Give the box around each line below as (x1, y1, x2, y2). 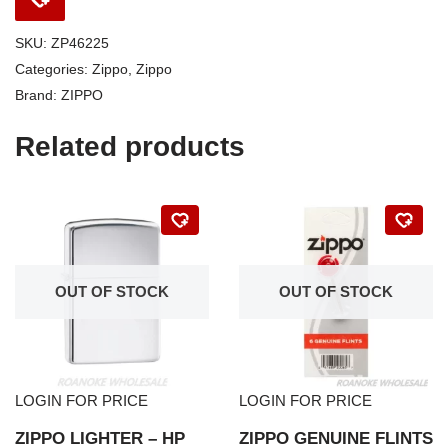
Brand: (15, 88, 61, 103)
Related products (15, 131, 245, 162)
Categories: (15, 62, 92, 77)
